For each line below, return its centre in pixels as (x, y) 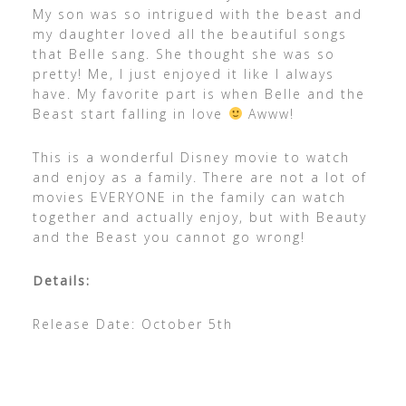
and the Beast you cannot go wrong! (169, 237)
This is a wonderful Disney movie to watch (191, 157)
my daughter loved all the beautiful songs (189, 34)
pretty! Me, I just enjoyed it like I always (183, 74)
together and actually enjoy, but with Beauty (199, 217)
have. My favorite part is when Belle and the (198, 94)
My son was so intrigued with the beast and (197, 14)
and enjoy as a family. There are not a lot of (199, 177)
